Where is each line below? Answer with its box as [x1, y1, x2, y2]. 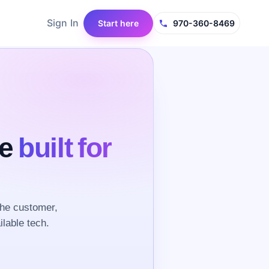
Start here [98, 17, 139, 28]
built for [18, 130, 112, 164]
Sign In [47, 17, 79, 29]
